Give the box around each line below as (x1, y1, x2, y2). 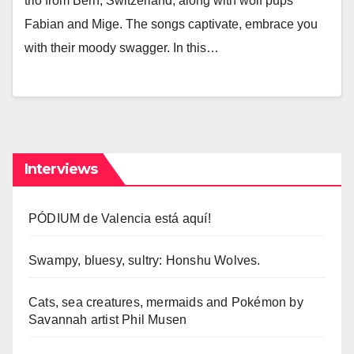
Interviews (24, 160, 97, 178)
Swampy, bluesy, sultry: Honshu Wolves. (28, 253, 261, 267)
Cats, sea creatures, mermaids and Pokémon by (28, 295, 303, 309)
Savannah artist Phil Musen (28, 312, 187, 326)
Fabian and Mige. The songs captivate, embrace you (24, 17, 318, 32)
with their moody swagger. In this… (24, 41, 219, 55)
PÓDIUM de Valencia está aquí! (28, 211, 211, 225)
